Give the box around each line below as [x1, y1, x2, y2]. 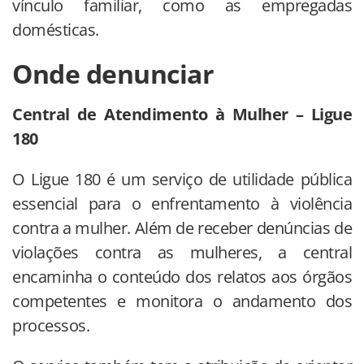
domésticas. [12, 18, 99, 41]
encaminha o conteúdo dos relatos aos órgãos [12, 265, 352, 288]
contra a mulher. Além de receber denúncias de [12, 216, 352, 239]
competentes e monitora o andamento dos [12, 289, 352, 312]
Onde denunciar [12, 55, 214, 91]
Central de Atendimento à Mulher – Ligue [12, 102, 352, 125]
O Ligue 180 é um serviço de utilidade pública [12, 167, 352, 190]
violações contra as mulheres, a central [12, 240, 352, 263]
